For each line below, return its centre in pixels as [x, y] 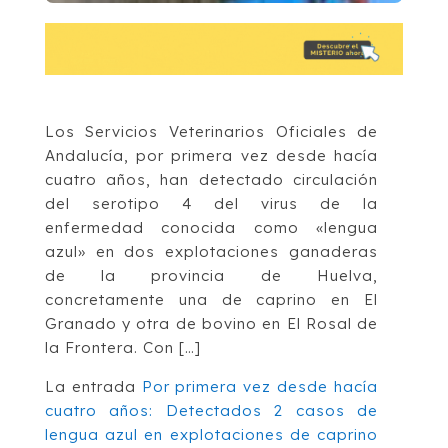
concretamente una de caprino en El [211, 299]
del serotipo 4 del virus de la [211, 203]
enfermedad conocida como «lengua [211, 227]
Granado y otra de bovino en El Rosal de [211, 323]
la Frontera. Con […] [122, 347]
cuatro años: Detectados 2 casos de [211, 410]
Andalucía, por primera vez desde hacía [211, 155]
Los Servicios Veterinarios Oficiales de [211, 131]
